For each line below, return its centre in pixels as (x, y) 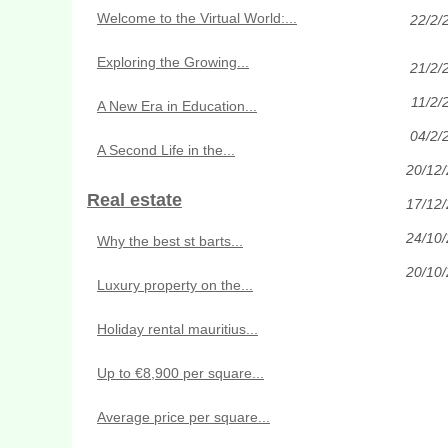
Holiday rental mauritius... (177, 329)
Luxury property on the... (175, 285)
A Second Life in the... (166, 150)
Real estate (134, 200)
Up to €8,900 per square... (180, 373)
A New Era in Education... (177, 106)
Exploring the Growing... (173, 62)
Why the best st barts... (170, 241)
